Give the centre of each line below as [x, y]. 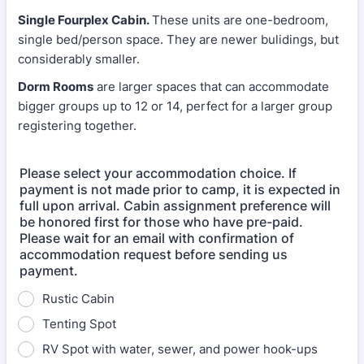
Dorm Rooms [56, 87]
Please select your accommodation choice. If [158, 173]
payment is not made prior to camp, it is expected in [180, 189]
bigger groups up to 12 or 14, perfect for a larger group [175, 106]
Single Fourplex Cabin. [85, 20]
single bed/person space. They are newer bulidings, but [178, 39]
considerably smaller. [79, 59]
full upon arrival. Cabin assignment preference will [175, 206]
